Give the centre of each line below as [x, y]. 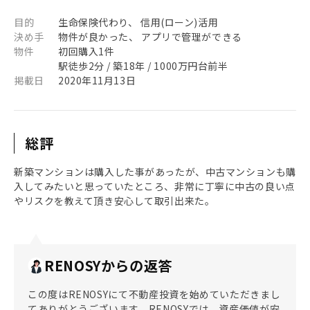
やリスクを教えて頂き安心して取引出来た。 [115, 201]
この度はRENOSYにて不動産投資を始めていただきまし [154, 294]
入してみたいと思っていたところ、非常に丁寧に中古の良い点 [155, 186]
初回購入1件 [86, 51]
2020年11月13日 [97, 80]
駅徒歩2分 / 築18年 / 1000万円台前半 [143, 66]
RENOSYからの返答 [109, 265]
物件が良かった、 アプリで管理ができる [150, 37]
